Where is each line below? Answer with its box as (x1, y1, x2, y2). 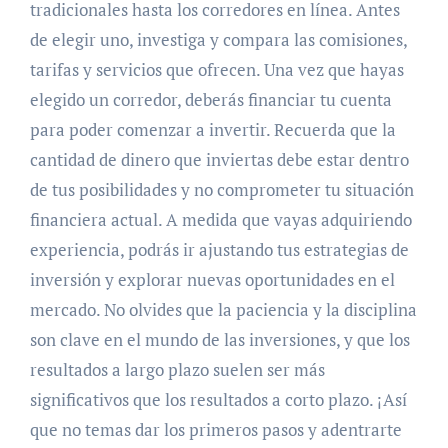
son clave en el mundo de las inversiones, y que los (29, 328, 410, 351)
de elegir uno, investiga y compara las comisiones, (29, 28, 407, 51)
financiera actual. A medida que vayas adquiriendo (29, 208, 412, 231)
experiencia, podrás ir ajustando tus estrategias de (29, 238, 409, 261)
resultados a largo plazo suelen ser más (29, 358, 325, 381)
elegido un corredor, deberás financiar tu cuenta (29, 88, 392, 111)
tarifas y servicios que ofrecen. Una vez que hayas (29, 58, 404, 81)
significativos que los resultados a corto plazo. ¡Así (29, 388, 407, 411)
